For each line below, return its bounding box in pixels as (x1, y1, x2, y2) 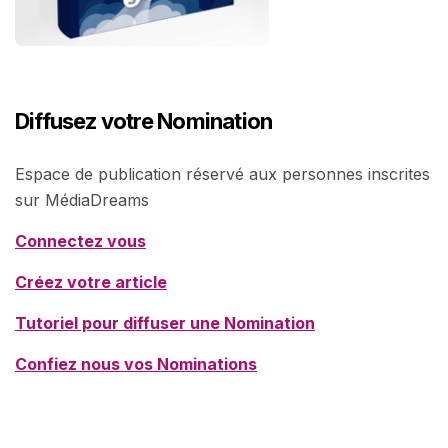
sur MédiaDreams (15, 190, 149, 211)
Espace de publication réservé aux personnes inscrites (15, 164, 430, 185)
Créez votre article (15, 272, 167, 293)
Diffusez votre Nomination (15, 108, 273, 135)
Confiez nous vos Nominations (15, 354, 257, 375)
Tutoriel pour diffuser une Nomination (15, 313, 315, 334)
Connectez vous (15, 231, 146, 252)
